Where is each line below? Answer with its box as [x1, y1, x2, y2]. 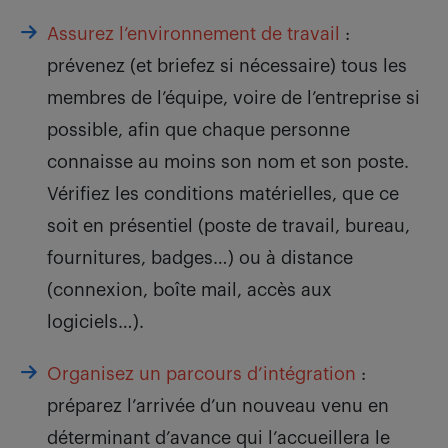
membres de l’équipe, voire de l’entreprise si [47, 89, 420, 108]
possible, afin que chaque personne [47, 121, 350, 140]
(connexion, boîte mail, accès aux [47, 281, 332, 300]
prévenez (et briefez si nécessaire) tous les [47, 57, 407, 76]
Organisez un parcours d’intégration [47, 365, 356, 384]
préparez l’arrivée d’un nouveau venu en [47, 397, 389, 416]
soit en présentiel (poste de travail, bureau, [47, 217, 410, 236]
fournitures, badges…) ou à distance [47, 249, 353, 268]
